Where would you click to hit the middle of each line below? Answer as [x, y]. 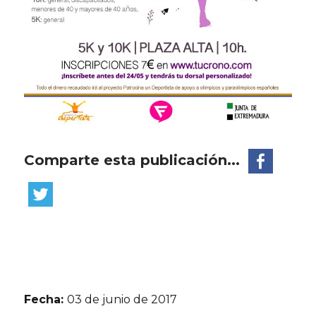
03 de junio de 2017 [122, 299]
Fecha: [46, 299]
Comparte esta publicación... [134, 160]
